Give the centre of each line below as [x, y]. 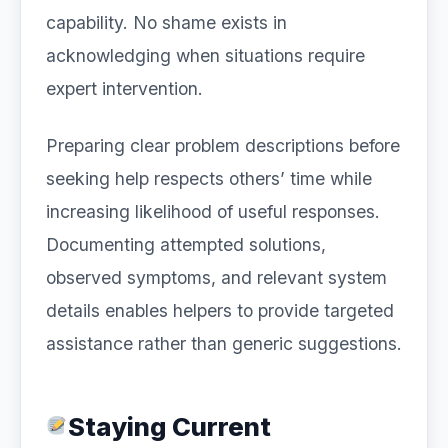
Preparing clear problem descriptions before [223, 145]
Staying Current [169, 426]
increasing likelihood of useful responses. [213, 211]
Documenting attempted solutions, [186, 244]
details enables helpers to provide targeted [220, 310]
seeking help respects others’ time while [209, 178]
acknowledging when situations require [205, 55]
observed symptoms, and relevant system [216, 277]
